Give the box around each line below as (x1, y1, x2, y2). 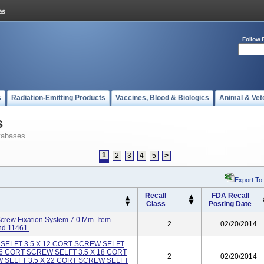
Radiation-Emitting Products (11, 94, 105, 102)
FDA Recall (211, 192, 249, 200)
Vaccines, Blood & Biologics (115, 94, 209, 102)
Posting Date (209, 200, 252, 208)
